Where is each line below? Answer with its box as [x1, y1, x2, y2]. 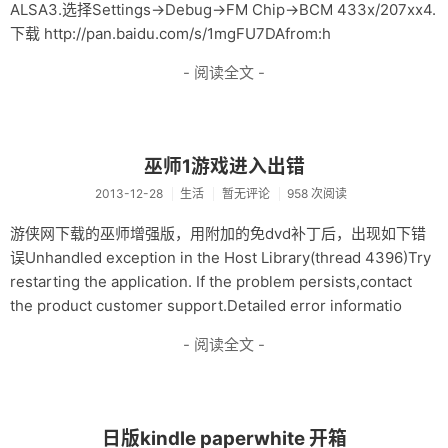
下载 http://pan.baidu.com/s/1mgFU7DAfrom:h [10, 24, 331, 43]
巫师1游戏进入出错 [143, 154, 305, 178]
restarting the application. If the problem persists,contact [10, 272, 412, 292]
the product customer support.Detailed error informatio [10, 296, 402, 316]
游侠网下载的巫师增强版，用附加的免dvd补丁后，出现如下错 [10, 224, 426, 244]
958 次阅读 [286, 186, 347, 202]
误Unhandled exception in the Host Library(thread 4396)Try [10, 248, 431, 268]
